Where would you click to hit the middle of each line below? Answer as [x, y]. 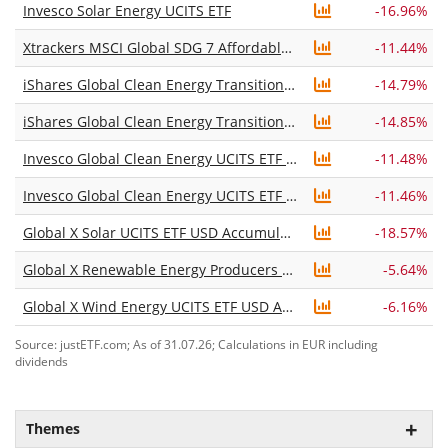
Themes [53, 428]
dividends [41, 361]
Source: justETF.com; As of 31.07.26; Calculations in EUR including [196, 344]
